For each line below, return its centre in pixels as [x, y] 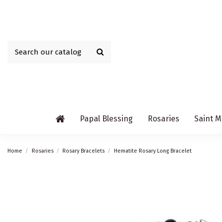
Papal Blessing [106, 119]
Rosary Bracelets [84, 151]
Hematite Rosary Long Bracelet [153, 151]
